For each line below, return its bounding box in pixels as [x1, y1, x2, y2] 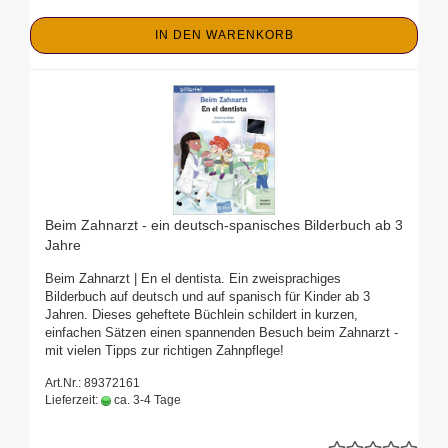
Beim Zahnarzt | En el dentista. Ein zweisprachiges [45, 271, 341, 287]
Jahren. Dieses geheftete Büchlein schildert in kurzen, [45, 307, 358, 323]
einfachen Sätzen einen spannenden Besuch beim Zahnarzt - [45, 325, 398, 341]
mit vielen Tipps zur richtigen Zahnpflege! [45, 343, 284, 359]
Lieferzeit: [45, 393, 101, 408]
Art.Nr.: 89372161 [45, 376, 140, 391]
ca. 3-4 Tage [111, 393, 181, 408]
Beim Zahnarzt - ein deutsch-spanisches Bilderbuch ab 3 [45, 217, 403, 234]
